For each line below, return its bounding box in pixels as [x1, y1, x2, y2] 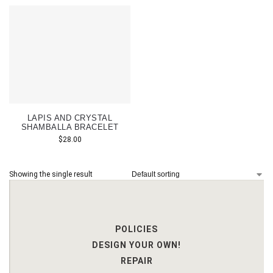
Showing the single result [9, 170, 93, 179]
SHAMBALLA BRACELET [21, 122, 119, 132]
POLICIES [115, 224, 158, 234]
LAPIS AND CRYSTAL [27, 113, 113, 122]
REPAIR [120, 256, 153, 266]
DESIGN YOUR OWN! [92, 240, 181, 250]
